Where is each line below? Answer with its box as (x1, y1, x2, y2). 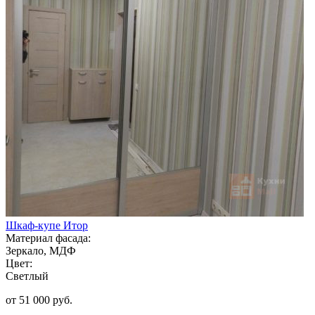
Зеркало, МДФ (6, 244, 76, 257)
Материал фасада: (6, 231, 91, 244)
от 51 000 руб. (6, 293, 72, 306)
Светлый (6, 269, 49, 282)
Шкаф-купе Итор (6, 219, 88, 231)
